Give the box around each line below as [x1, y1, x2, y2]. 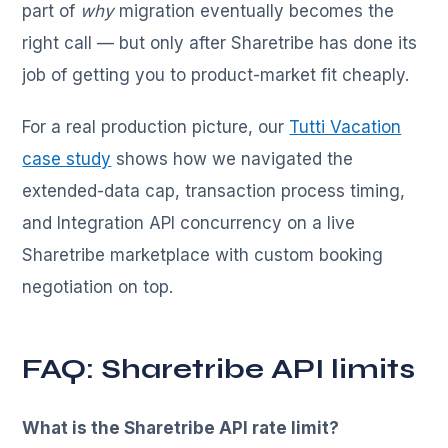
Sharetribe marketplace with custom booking [22, 245, 384, 266]
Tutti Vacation [289, 117, 402, 138]
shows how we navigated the [111, 149, 354, 170]
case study [22, 149, 112, 170]
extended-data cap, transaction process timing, [22, 181, 406, 202]
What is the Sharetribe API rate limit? [22, 418, 340, 439]
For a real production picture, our [22, 117, 290, 138]
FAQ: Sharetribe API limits [22, 352, 416, 387]
